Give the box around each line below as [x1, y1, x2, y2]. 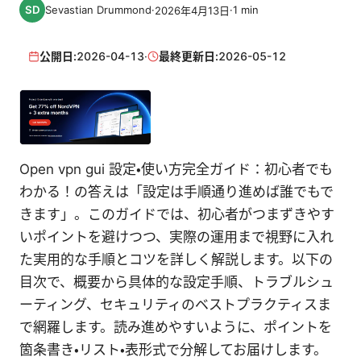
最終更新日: [159, 49, 219, 64]
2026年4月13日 [155, 3, 230, 17]
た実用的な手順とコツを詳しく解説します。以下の [19, 251, 333, 268]
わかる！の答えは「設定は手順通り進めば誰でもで [19, 183, 334, 200]
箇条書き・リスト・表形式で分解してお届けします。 [19, 341, 327, 358]
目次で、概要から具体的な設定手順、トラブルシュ [19, 273, 334, 290]
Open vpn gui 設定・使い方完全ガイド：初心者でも [19, 160, 333, 177]
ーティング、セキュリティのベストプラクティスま [19, 296, 331, 313]
